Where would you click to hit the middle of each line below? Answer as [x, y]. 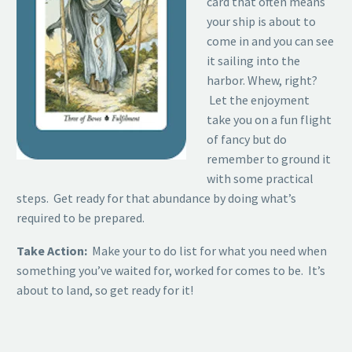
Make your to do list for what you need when [207, 251]
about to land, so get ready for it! [105, 290]
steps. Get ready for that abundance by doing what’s [156, 198]
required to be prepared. [81, 217]
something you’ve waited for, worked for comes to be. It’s [171, 271]
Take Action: [52, 251]
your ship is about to [261, 21]
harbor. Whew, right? [262, 80]
